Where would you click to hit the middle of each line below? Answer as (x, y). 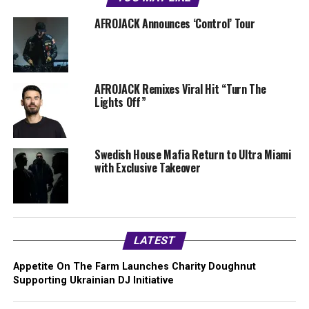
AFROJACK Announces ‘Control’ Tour (175, 24)
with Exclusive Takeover (147, 168)
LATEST (154, 241)
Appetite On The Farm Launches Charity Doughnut (134, 267)
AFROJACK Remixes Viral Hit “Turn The (180, 89)
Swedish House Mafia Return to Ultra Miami (192, 155)
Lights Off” (120, 102)
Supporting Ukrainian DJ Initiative (93, 281)
